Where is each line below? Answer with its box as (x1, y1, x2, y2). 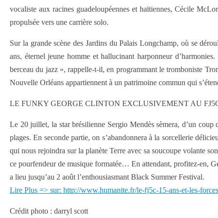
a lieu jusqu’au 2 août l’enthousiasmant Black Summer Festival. (10, 173, 204, 181)
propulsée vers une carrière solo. (10, 18, 109, 26)
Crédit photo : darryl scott (10, 207, 88, 215)
